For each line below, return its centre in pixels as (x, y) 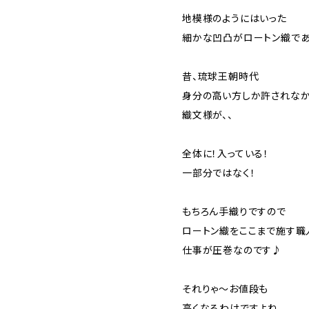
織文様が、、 (208, 115)
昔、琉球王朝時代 (221, 77)
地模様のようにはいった (235, 19)
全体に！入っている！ (226, 154)
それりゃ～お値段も (226, 289)
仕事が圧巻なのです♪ (232, 250)
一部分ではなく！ (219, 173)
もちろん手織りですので (234, 212)
